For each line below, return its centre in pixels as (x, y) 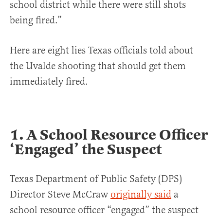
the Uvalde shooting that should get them (98, 66)
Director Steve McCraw (60, 194)
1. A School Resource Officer (109, 135)
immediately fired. (49, 82)
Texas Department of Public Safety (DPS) (96, 179)
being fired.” (36, 20)
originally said (141, 194)
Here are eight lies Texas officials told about (101, 50)
